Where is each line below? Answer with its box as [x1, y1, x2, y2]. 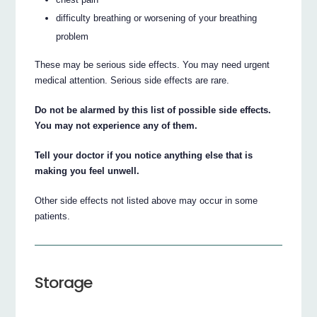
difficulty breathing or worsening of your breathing [56, 12, 258, 23]
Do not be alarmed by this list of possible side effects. [35, 105, 272, 116]
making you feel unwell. [35, 166, 140, 177]
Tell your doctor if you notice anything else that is [35, 150, 253, 161]
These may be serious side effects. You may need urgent [35, 59, 270, 71]
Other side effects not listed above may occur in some [35, 195, 258, 207]
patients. [35, 211, 71, 222]
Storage [35, 271, 93, 294]
